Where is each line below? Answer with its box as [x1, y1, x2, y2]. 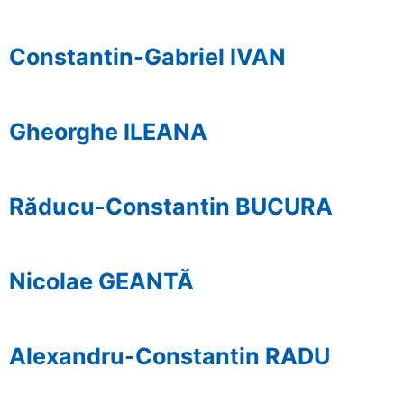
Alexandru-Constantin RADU [9, 343, 330, 370]
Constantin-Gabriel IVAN [9, 43, 286, 70]
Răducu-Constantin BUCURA [9, 193, 333, 220]
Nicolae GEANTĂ [9, 268, 194, 295]
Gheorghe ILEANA [9, 118, 207, 145]
